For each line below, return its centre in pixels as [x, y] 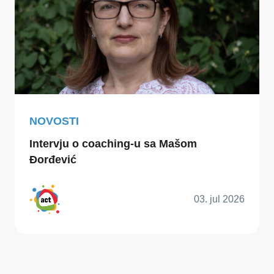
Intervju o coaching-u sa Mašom [113, 143]
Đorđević [53, 159]
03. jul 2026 [219, 199]
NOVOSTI [54, 121]
